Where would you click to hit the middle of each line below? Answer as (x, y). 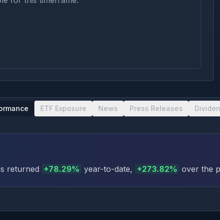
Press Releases (156, 108)
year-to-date (106, 169)
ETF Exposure (63, 108)
